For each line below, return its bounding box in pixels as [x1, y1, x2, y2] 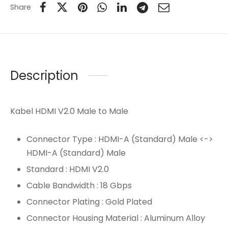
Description [10, 67, 78, 84]
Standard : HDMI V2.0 [26, 163, 109, 175]
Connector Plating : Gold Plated [26, 195, 152, 208]
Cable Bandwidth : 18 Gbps [26, 179, 132, 191]
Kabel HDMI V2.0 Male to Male [10, 105, 128, 117]
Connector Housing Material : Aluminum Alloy [26, 212, 205, 224]
